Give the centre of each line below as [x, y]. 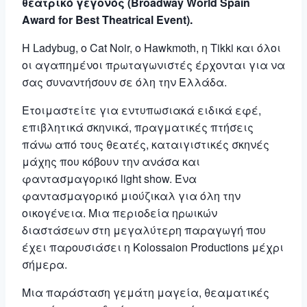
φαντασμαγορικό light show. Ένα [109, 179]
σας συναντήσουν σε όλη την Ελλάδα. [124, 82]
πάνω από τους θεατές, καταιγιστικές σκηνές [146, 144]
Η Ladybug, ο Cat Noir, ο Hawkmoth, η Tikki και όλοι [151, 48]
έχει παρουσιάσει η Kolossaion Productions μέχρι [153, 247]
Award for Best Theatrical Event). [107, 20]
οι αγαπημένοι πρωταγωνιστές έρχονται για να [153, 65]
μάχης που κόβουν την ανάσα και [111, 161]
